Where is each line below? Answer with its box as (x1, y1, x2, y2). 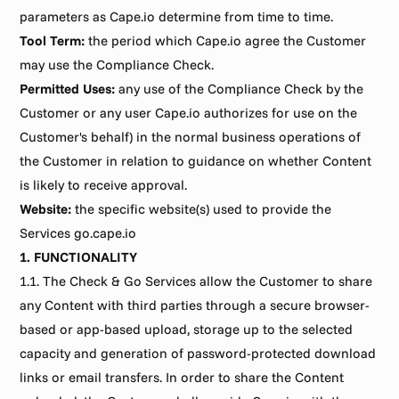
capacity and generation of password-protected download (20, 345, 377, 362)
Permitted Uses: (20, 80, 116, 97)
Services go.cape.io (20, 224, 137, 241)
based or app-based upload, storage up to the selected (20, 321, 354, 338)
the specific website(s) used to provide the (71, 200, 332, 217)
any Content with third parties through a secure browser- (20, 297, 370, 313)
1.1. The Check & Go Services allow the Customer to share (20, 273, 373, 289)
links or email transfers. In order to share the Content (20, 369, 345, 386)
